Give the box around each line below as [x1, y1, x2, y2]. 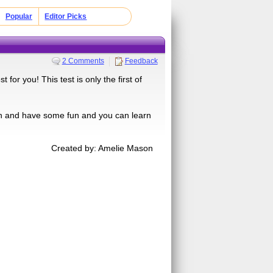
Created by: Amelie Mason [51, 143, 154, 153]
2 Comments [62, 56, 104, 65]
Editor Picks [44, 12, 87, 21]
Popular [5, 12, 32, 21]
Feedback [124, 56, 158, 65]
